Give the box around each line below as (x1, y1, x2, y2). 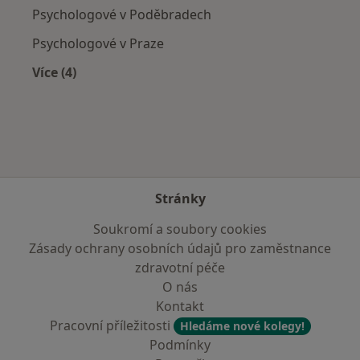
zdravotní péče (135, 259, 225, 276)
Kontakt (156, 297, 204, 315)
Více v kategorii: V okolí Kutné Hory (53, 81, 279, 100)
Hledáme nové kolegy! (179, 318, 305, 333)
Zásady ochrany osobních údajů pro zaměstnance (29, 239, 331, 257)
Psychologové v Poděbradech (32, 5, 211, 23)
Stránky (154, 190, 206, 207)
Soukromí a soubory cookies (93, 220, 267, 238)
